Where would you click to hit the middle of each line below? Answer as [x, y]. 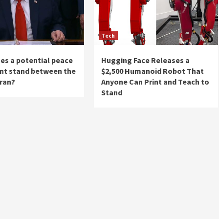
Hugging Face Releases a [145, 60]
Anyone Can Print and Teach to [155, 82]
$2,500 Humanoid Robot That [152, 71]
